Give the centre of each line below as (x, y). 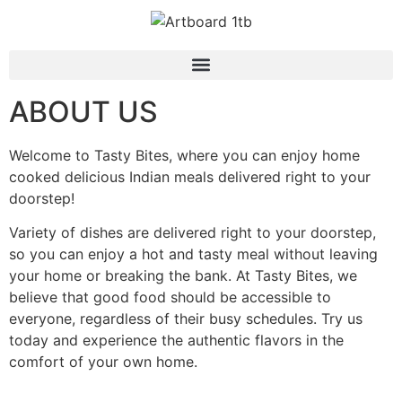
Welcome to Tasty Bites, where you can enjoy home (184, 155)
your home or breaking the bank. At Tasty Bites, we (183, 276)
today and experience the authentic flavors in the (176, 341)
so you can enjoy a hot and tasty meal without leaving (193, 254)
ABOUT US (83, 111)
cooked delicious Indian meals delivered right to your (190, 176)
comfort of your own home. (103, 362)
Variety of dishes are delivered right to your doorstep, (192, 233)
